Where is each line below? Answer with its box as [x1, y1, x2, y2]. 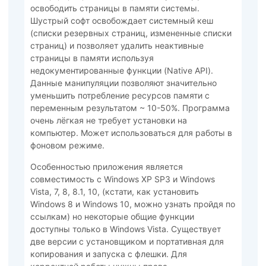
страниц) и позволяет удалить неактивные [30, 40, 204, 51]
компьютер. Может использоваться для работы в [30, 128, 232, 138]
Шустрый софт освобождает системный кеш [30, 15, 213, 26]
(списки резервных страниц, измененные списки [30, 28, 232, 39]
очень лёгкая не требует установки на [30, 115, 187, 126]
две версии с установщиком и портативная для [30, 236, 224, 246]
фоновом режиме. [30, 140, 104, 151]
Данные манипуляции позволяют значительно [30, 78, 217, 88]
